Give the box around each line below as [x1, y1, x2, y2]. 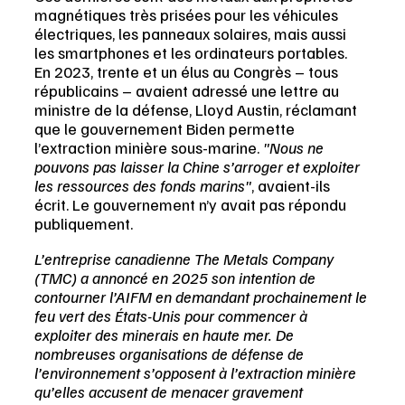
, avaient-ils [251, 175, 334, 196]
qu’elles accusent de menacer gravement [34, 381, 306, 402]
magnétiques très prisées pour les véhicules [34, 5, 342, 25]
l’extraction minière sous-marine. [34, 137, 263, 158]
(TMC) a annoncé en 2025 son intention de [34, 268, 319, 288]
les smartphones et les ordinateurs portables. [34, 42, 351, 63]
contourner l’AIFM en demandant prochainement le [34, 287, 371, 307]
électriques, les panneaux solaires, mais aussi [34, 24, 350, 44]
